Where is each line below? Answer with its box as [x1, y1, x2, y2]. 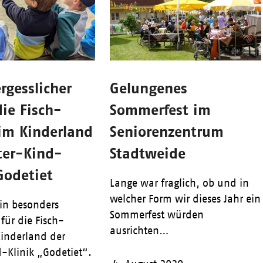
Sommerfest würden [109, 209, 204, 221]
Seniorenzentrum [109, 123, 224, 140]
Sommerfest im [109, 101, 211, 119]
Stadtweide [109, 144, 186, 162]
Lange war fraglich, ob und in [109, 177, 249, 190]
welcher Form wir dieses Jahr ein [109, 193, 261, 205]
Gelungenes [109, 79, 187, 97]
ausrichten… [109, 225, 169, 237]
